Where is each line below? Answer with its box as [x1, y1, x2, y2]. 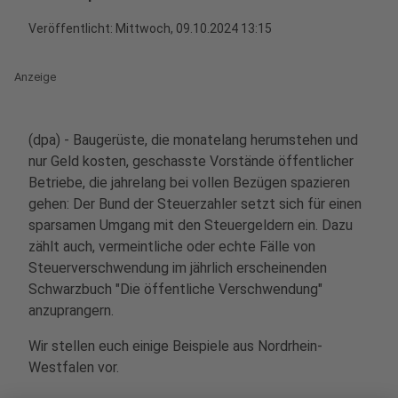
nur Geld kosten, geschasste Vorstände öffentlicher [28, 153, 354, 170]
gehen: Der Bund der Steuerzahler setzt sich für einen [28, 195, 362, 212]
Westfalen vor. [28, 359, 119, 376]
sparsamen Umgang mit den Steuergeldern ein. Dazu [28, 217, 353, 234]
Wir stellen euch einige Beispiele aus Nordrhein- [28, 338, 322, 354]
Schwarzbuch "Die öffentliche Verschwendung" [28, 281, 322, 298]
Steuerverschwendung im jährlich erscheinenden [28, 259, 327, 276]
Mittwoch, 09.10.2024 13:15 [115, 21, 272, 36]
